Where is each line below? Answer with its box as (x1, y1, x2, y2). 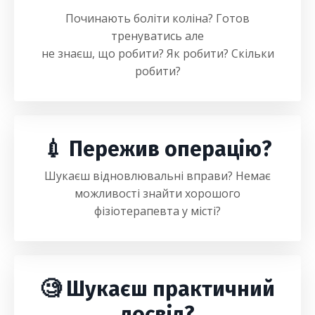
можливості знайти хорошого (75, 186, 240, 201)
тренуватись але (111, 28, 204, 44)
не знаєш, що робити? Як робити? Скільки (41, 46, 274, 61)
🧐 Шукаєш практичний (40, 276, 275, 302)
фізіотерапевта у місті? (94, 203, 221, 219)
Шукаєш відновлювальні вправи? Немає (44, 168, 271, 184)
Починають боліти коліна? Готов (65, 11, 250, 26)
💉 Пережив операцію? (43, 136, 272, 162)
